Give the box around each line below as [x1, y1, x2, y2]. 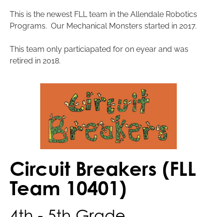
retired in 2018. [10, 56, 61, 66]
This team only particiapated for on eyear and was [10, 45, 188, 54]
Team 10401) [10, 176, 126, 200]
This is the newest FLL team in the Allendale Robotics [10, 10, 197, 19]
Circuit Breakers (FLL [10, 157, 196, 181]
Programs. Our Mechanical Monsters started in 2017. [10, 21, 197, 31]
